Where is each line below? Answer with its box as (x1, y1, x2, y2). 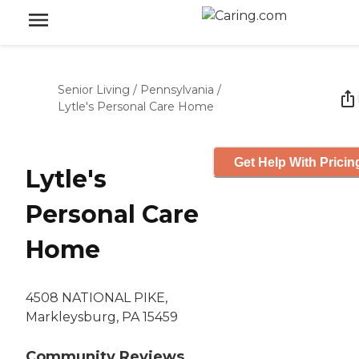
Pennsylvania (140, 83, 214, 97)
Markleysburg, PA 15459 (26, 309, 178, 325)
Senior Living (58, 83, 130, 97)
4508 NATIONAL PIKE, (26, 290, 167, 306)
